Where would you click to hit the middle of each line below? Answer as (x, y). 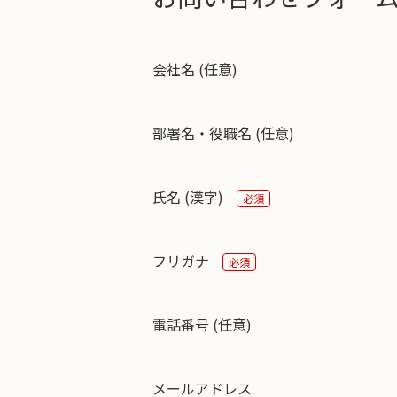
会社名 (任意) (195, 69)
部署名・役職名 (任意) (223, 133)
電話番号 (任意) (202, 324)
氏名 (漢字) (188, 197)
